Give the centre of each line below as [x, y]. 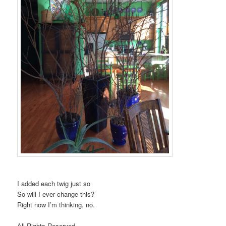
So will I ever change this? [56, 194]
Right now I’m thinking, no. [56, 205]
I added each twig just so [54, 184]
